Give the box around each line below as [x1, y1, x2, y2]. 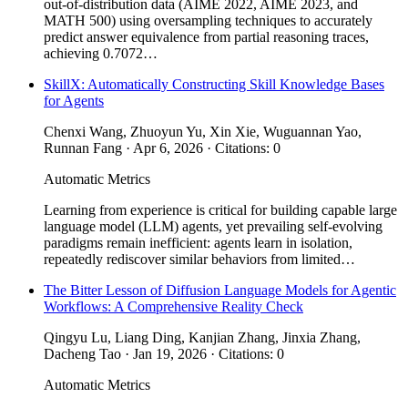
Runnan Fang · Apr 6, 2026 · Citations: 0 [44, 139, 280, 156]
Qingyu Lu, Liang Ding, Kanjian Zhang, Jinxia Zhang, [44, 329, 361, 345]
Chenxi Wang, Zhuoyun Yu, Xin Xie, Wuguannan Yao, [44, 123, 362, 139]
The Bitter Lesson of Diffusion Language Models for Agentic [44, 281, 396, 298]
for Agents [44, 92, 104, 108]
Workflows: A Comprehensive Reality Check [44, 298, 303, 314]
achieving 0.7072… [44, 45, 158, 61]
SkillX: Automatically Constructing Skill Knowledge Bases [44, 76, 384, 92]
